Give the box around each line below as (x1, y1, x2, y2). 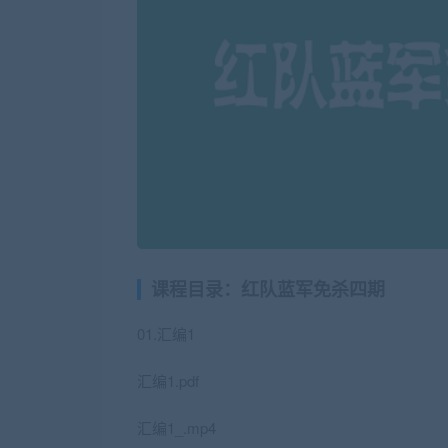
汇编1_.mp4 (137, 417, 216, 438)
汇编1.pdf (137, 370, 199, 391)
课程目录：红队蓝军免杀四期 (151, 276, 385, 302)
